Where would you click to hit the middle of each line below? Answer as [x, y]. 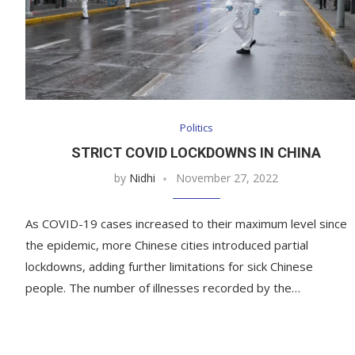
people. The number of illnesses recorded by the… [163, 288]
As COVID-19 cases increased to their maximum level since [186, 224]
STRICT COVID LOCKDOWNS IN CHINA [197, 153]
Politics [196, 128]
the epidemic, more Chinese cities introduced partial [167, 245]
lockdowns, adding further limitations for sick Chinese [169, 267]
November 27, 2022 [227, 178]
